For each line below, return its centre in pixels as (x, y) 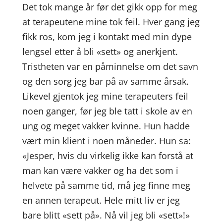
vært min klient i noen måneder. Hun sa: (106, 141)
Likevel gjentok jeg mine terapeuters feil (105, 96)
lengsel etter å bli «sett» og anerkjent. (100, 52)
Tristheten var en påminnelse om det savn (110, 66)
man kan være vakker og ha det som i (100, 170)
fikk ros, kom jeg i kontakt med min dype (107, 37)
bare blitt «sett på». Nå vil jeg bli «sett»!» (106, 215)
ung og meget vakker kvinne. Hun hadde (106, 126)
